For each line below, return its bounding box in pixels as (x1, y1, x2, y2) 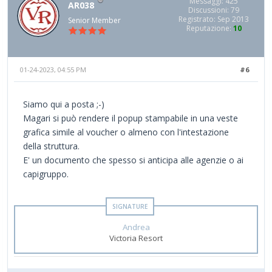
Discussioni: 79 (188, 4, 239, 15)
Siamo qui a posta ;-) (23, 98, 104, 110)
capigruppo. (23, 168, 69, 180)
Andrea (122, 222, 150, 233)
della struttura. (23, 140, 80, 152)
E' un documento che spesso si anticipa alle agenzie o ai (23, 154, 243, 166)
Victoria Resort (109, 233, 163, 244)
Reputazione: (186, 22, 233, 33)
